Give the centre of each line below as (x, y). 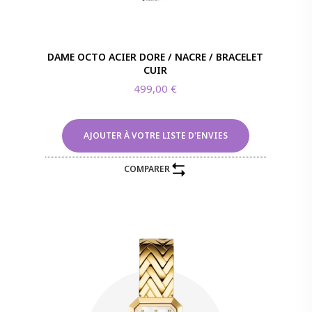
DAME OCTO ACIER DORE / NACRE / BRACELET (156, 56)
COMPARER (147, 169)
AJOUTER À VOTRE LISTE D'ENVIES (155, 135)
